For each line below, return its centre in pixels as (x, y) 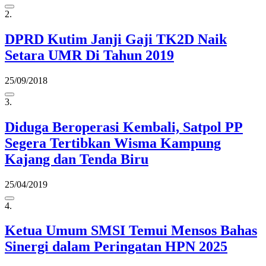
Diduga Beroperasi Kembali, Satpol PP (124, 127)
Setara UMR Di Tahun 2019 (89, 55)
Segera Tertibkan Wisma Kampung (113, 143)
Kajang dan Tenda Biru (77, 159)
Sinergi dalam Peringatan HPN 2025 (116, 247)
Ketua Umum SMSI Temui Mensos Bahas (131, 231)
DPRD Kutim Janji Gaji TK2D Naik (116, 39)
